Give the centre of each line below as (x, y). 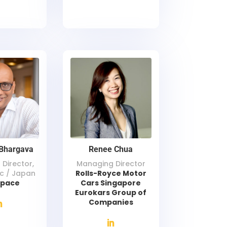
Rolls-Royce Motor (111, 173)
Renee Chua (111, 149)
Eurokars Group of (111, 192)
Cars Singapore (111, 183)
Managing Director (111, 163)
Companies (111, 202)
